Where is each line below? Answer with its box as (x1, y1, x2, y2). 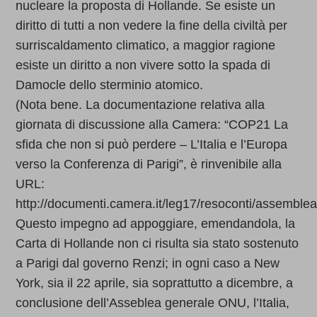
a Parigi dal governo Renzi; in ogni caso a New (16, 256, 280, 271)
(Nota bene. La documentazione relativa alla (16, 98, 265, 113)
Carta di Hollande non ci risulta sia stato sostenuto (16, 236, 299, 251)
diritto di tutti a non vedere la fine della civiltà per (16, 18, 288, 33)
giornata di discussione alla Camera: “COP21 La (16, 117, 289, 132)
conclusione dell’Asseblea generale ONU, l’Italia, (16, 296, 290, 311)
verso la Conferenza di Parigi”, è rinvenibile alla (16, 157, 282, 172)
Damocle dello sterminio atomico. (16, 78, 204, 93)
